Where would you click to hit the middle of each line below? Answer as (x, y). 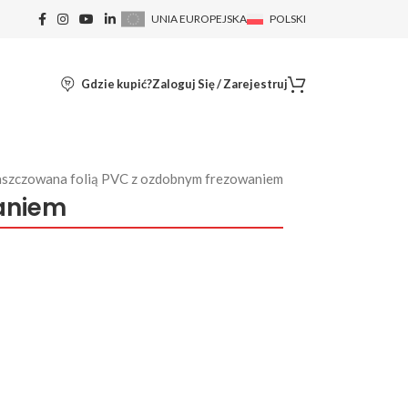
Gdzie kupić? (117, 84)
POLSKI (288, 19)
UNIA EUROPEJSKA (199, 19)
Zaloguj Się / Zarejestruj (220, 84)
